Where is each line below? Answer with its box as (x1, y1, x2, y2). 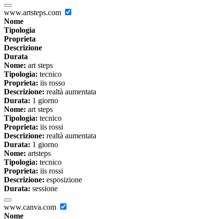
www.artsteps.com (4, 8, 63, 17)
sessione (30, 184, 58, 193)
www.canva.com (4, 203, 58, 212)
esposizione (44, 175, 82, 184)
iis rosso (38, 79, 65, 88)
